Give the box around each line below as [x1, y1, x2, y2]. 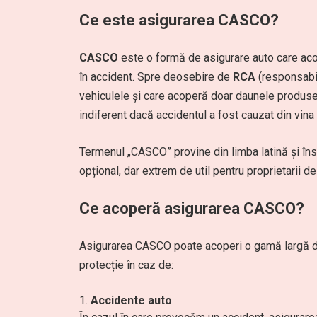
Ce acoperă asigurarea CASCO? [79, 200, 304, 217]
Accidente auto [91, 294, 172, 307]
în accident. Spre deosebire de [79, 70, 233, 83]
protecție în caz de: [79, 258, 173, 272]
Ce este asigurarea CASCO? [79, 11, 279, 29]
